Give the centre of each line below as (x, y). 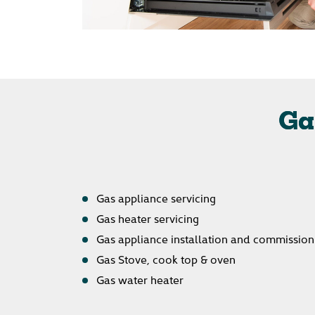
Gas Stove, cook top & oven (166, 259)
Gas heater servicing (148, 218)
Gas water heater (140, 279)
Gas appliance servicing (156, 198)
